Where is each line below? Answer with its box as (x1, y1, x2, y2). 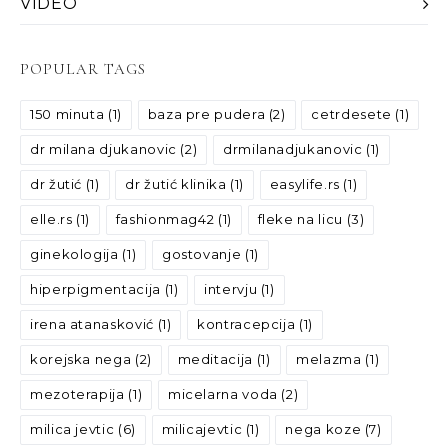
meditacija (177, 351, 253, 368)
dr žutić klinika (125, 176, 227, 193)
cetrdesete (311, 106, 392, 123)
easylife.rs (269, 176, 340, 193)
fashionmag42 (115, 211, 215, 228)
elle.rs (30, 211, 73, 228)
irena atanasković (30, 316, 154, 333)
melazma (296, 351, 362, 368)
